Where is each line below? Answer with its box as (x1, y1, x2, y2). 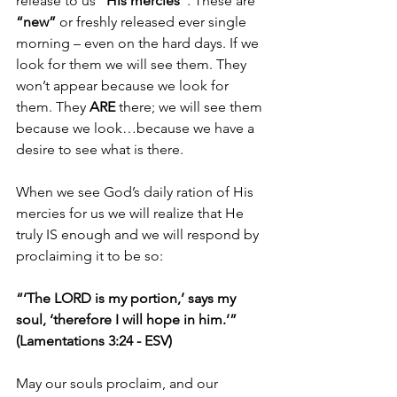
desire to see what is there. (16, 141, 183, 158)
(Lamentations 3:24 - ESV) (16, 332, 172, 349)
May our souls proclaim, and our (16, 375, 222, 392)
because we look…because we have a (16, 120, 258, 136)
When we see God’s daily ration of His (16, 183, 257, 200)
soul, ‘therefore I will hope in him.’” (16, 311, 240, 328)
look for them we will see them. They (16, 56, 250, 73)
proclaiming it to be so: (16, 247, 163, 264)
